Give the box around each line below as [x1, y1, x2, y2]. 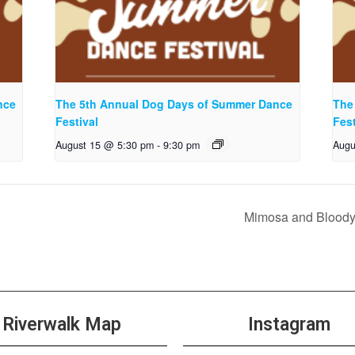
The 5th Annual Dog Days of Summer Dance [55, 95, 293, 112]
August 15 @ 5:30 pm [55, 137, 155, 152]
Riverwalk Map [2, 314, 122, 336]
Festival [55, 113, 99, 129]
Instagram [247, 314, 330, 336]
